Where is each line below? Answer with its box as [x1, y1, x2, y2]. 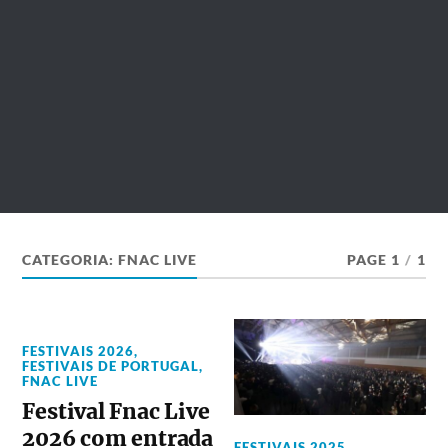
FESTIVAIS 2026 [22, 343, 135, 359]
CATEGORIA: [22, 252, 119, 268]
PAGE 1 [346, 252, 400, 268]
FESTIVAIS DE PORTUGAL [22, 358, 200, 374]
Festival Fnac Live [22, 398, 210, 425]
